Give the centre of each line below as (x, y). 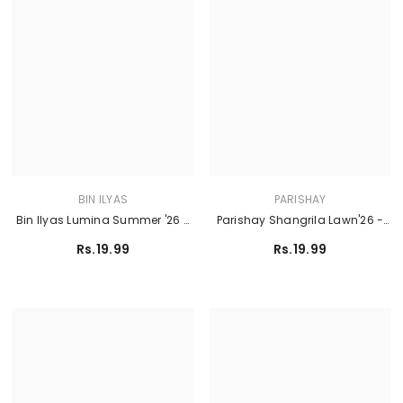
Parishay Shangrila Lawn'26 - (300, 219)
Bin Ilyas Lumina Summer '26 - (103, 219)
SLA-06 (300, 239)
